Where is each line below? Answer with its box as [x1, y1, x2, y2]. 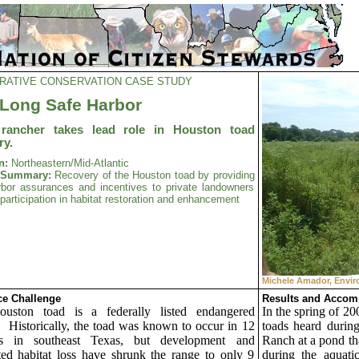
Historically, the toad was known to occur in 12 [8, 319, 255, 333]
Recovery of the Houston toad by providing [54, 169, 255, 181]
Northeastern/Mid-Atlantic [10, 157, 129, 169]
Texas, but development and [91, 333, 255, 347]
